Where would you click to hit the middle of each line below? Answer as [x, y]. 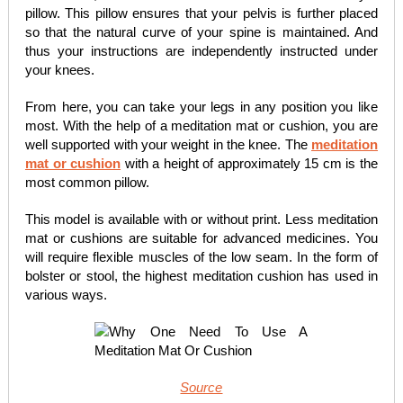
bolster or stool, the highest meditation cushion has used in [201, 276]
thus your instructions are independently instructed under [201, 51]
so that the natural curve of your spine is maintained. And [201, 32]
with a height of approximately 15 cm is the [250, 163]
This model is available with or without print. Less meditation [201, 219]
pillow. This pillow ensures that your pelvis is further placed [201, 13]
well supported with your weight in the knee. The [168, 144]
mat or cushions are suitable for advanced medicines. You [201, 238]
